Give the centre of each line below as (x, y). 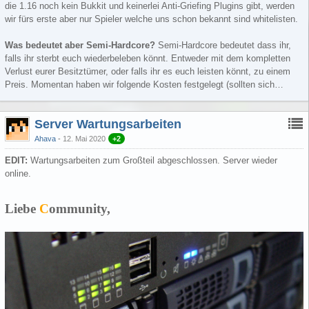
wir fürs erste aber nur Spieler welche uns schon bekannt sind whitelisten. (151, 19)
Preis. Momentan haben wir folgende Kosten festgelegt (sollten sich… (144, 84)
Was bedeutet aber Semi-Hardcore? (81, 45)
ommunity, (80, 209)
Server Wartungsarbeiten (108, 124)
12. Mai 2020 (84, 138)
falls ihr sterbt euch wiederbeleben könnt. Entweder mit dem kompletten (148, 58)
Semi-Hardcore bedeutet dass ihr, (225, 45)
